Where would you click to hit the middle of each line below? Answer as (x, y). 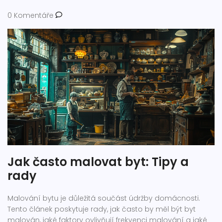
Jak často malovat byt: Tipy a (98, 162)
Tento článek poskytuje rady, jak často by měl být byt (102, 209)
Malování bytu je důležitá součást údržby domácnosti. (104, 198)
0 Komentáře (31, 16)
